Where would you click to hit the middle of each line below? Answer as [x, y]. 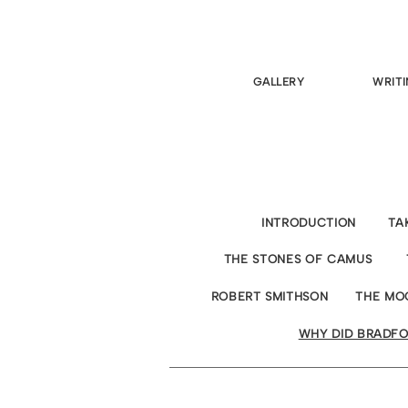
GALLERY [279, 82]
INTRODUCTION [309, 223]
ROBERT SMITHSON [270, 296]
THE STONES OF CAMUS [298, 259]
